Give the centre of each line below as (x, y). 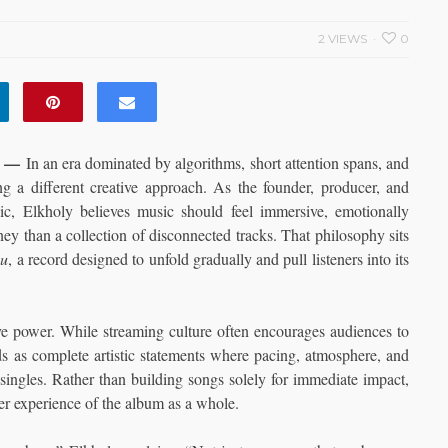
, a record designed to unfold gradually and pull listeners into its (208, 258)
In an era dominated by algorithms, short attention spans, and (217, 162)
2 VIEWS (342, 38)
